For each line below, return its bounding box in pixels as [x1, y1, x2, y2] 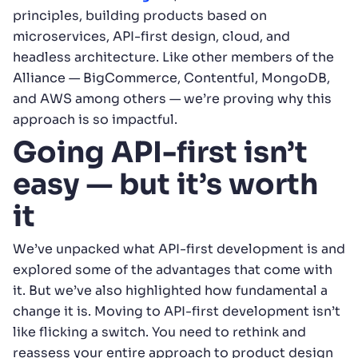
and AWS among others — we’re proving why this [13, 89, 332, 107]
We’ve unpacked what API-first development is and [13, 240, 345, 257]
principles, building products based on [13, 6, 267, 24]
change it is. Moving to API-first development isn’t [13, 302, 340, 320]
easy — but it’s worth [13, 165, 318, 202]
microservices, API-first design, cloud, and [13, 27, 290, 45]
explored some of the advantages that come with [13, 261, 332, 278]
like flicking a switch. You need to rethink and [13, 323, 306, 340]
